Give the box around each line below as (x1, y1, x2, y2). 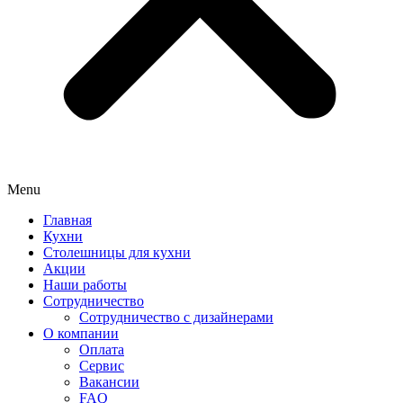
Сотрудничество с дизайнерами (79, 309, 273, 325)
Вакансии (79, 374, 139, 390)
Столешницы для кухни (43, 245, 191, 260)
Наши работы (43, 277, 127, 292)
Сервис (79, 358, 124, 373)
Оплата (79, 342, 124, 357)
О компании (43, 326, 119, 341)
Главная (43, 212, 92, 228)
